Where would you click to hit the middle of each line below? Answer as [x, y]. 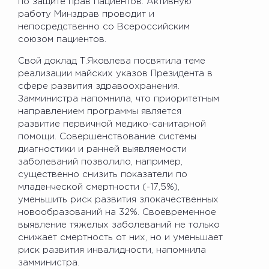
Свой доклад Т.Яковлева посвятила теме [112, 61]
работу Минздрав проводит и [86, 14]
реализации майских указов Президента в [115, 73]
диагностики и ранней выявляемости [102, 149]
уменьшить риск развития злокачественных [118, 199]
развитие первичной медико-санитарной [112, 124]
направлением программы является [100, 111]
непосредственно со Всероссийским [104, 26]
